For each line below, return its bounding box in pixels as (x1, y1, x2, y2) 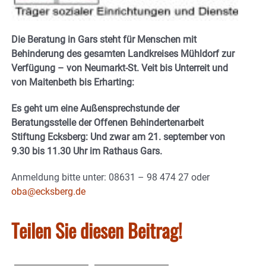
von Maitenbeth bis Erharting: (11, 77, 134, 88)
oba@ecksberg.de (11, 186, 85, 198)
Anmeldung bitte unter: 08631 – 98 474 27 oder (11, 172, 210, 183)
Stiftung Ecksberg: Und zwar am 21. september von (11, 131, 225, 143)
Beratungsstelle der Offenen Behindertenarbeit (11, 117, 204, 129)
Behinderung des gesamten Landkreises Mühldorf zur (11, 48, 235, 60)
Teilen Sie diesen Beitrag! (11, 216, 182, 245)
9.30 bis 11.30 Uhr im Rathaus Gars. (11, 145, 162, 157)
